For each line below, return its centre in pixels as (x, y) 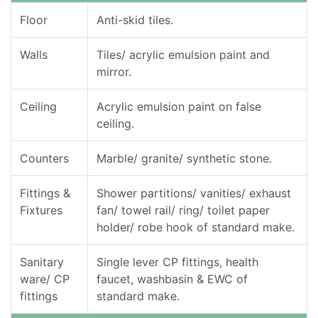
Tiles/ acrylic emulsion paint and (183, 55)
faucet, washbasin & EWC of (172, 279)
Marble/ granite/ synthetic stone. (184, 159)
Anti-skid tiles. (135, 20)
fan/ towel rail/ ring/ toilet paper (183, 210)
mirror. (114, 72)
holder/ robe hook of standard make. (196, 227)
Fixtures (41, 210)
